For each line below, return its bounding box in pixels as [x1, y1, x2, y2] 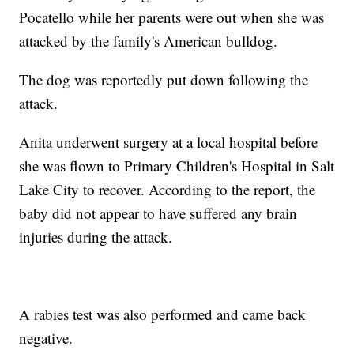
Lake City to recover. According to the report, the [19, 179, 316, 199]
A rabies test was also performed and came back [19, 303, 307, 324]
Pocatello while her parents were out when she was [19, 6, 325, 27]
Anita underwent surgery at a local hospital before [19, 131, 318, 152]
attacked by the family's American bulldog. [19, 30, 278, 51]
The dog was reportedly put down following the [19, 69, 309, 89]
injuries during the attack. [19, 226, 173, 247]
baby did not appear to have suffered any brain [19, 202, 298, 223]
